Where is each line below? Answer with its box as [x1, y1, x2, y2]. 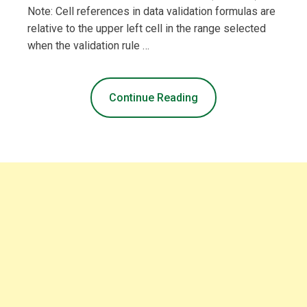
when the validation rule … [27, 38, 149, 52]
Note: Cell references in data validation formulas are [27, 4, 275, 18]
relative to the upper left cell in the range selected [27, 21, 266, 35]
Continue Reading [109, 90, 198, 104]
